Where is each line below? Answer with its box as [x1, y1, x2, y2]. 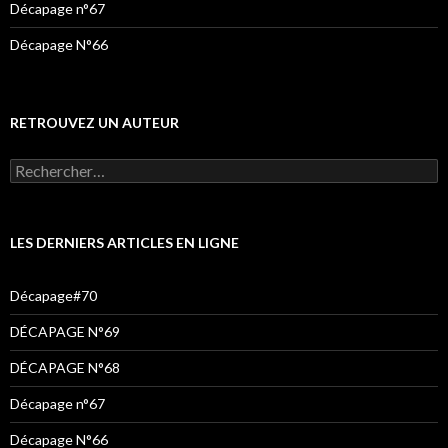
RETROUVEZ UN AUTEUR [10, 113, 179, 131]
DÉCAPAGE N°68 [10, 358, 120, 376]
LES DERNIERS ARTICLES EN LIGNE [10, 233, 239, 251]
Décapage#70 [10, 286, 97, 304]
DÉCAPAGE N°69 [10, 322, 120, 340]
